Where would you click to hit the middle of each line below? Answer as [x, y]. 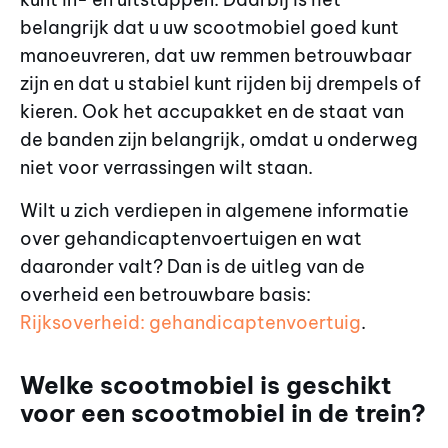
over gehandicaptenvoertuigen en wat [191, 238]
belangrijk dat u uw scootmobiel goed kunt [209, 28]
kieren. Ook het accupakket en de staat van [212, 112]
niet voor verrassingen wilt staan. [166, 168]
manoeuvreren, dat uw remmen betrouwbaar [216, 56]
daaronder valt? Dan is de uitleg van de [192, 266]
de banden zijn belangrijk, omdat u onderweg [219, 140]
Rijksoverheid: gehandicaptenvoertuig [190, 322]
